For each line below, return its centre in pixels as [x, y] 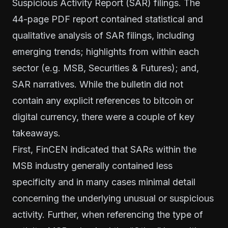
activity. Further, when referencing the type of [108, 214]
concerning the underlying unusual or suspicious [113, 198]
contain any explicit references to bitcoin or [103, 100]
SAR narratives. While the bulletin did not [98, 84]
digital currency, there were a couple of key [103, 117]
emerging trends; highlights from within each [106, 51]
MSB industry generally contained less [92, 165]
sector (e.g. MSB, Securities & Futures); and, [106, 68]
